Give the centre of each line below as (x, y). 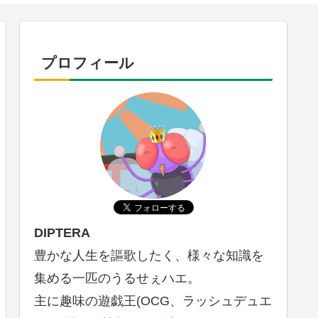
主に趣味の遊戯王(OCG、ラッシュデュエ (153, 301)
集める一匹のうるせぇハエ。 (117, 279)
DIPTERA (62, 233)
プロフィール (88, 63)
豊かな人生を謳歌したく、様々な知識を (149, 256)
